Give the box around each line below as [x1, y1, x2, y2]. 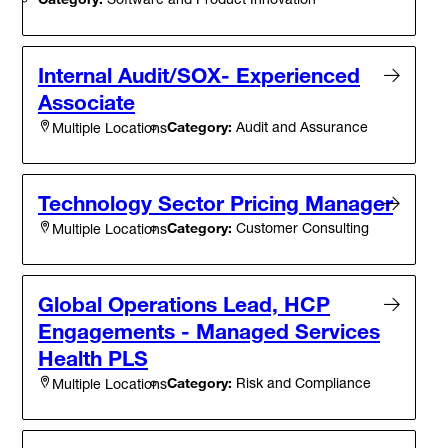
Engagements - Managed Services [38, 318, 380, 345]
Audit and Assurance [232, 118, 368, 136]
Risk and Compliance [232, 374, 371, 392]
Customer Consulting [232, 219, 369, 237]
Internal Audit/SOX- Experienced [38, 62, 360, 89]
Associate [38, 89, 135, 116]
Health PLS [38, 345, 148, 372]
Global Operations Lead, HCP [38, 291, 330, 318]
